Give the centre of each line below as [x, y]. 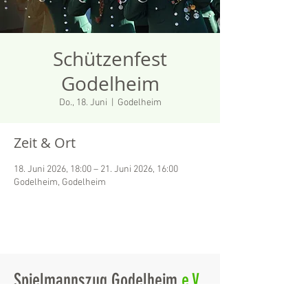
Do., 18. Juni [83, 103]
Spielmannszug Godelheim [98, 280]
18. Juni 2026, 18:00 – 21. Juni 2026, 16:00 [96, 169]
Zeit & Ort [45, 143]
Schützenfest [110, 59]
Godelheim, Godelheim [60, 183]
